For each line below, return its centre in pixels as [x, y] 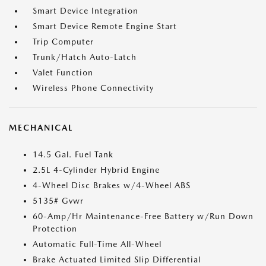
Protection [55, 229]
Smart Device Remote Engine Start [105, 26]
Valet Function [63, 72]
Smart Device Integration [85, 11]
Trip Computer [63, 42]
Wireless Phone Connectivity [93, 88]
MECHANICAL [41, 128]
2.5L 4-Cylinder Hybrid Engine [96, 170]
